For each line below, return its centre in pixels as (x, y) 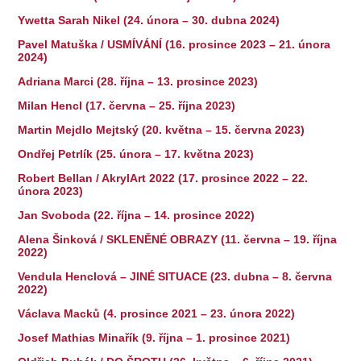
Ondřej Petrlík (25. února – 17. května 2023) (136, 154)
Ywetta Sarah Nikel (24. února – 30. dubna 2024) (149, 20)
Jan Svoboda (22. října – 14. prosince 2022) (137, 215)
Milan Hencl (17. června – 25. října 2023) (127, 105)
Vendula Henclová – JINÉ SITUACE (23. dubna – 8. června (175, 276)
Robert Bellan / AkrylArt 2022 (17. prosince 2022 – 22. (163, 178)
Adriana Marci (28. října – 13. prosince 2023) (138, 81)
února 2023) (51, 191)
